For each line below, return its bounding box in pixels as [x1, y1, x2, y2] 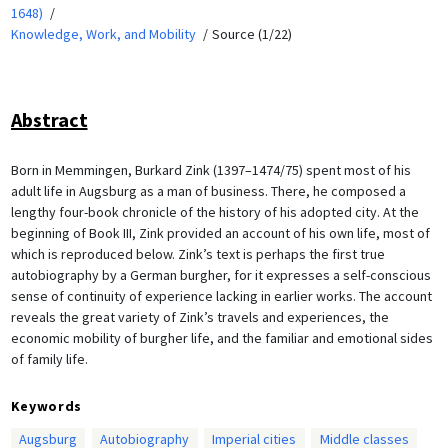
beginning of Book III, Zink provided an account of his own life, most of [10, 223, 430, 242]
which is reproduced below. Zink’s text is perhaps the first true [10, 244, 385, 263]
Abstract [10, 106, 88, 132]
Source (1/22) [211, 24, 292, 43]
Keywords [10, 396, 83, 415]
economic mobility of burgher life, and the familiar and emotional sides [10, 328, 433, 347]
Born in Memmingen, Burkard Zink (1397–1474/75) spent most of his [10, 160, 411, 179]
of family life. [10, 349, 88, 368]
